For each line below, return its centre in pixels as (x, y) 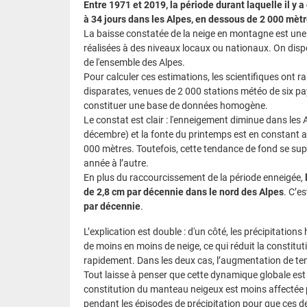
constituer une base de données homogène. (176, 105)
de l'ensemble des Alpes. (134, 62)
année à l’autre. (116, 163)
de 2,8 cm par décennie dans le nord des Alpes (184, 192)
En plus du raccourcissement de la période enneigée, (194, 177)
